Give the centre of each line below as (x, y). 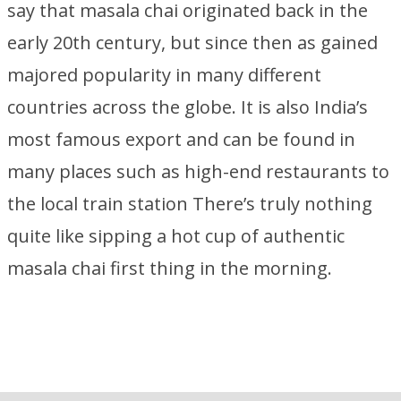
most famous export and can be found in (181, 139)
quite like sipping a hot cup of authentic (176, 236)
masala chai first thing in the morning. (170, 268)
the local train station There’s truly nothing (190, 204)
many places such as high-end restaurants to (198, 171)
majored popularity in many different (164, 75)
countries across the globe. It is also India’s (188, 107)
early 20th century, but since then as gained (192, 43)
